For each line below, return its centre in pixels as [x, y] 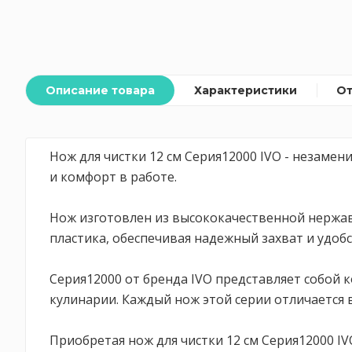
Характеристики [246, 90]
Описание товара [100, 90]
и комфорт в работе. [113, 177]
